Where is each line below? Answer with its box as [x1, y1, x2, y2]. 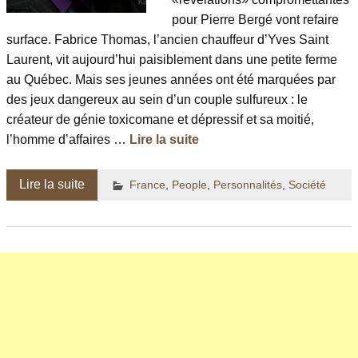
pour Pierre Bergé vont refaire [172, 13, 339, 27]
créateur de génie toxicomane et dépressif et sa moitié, [6, 113, 314, 127]
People [171, 178, 207, 192]
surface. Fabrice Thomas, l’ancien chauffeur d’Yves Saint [6, 33, 328, 47]
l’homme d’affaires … [6, 133, 129, 147]
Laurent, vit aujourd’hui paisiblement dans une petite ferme [6, 53, 337, 67]
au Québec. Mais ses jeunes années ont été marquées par [6, 73, 336, 87]
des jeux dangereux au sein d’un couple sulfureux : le [6, 93, 308, 107]
